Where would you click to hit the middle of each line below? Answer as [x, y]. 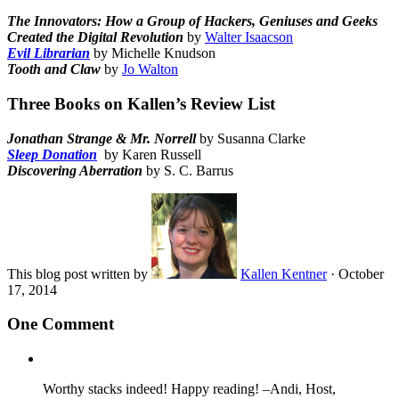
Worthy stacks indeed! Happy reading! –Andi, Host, [189, 389]
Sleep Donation [52, 154]
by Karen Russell [151, 154]
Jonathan [35, 138]
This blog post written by [79, 273]
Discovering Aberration [75, 170]
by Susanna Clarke [252, 138]
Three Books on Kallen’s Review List [141, 103]
